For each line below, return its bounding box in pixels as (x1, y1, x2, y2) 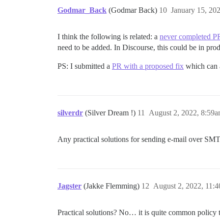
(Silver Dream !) (85, 108, 137, 117)
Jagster (57, 181, 82, 190)
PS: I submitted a (57, 61, 112, 70)
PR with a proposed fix (112, 61, 184, 70)
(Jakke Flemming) (83, 181, 141, 190)
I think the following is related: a (57, 32, 160, 41)
